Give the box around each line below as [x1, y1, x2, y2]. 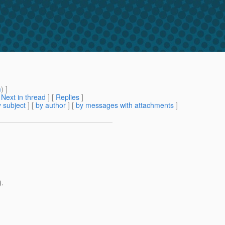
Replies [56, 92, 79, 102]
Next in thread [1, 92, 46, 102]
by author [36, 100, 66, 110]
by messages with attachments [76, 100, 174, 110]
